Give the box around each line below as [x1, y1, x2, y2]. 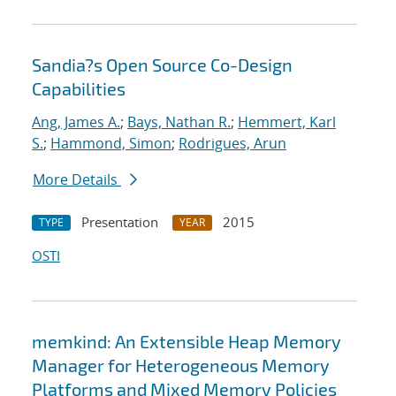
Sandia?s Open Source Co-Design [32, 54, 293, 76]
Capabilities [32, 78, 126, 100]
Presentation [81, 213, 158, 232]
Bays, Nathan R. [127, 112, 231, 133]
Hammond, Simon [50, 133, 171, 154]
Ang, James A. [32, 112, 120, 133]
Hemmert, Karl [238, 112, 336, 133]
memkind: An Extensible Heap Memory [32, 331, 341, 353]
